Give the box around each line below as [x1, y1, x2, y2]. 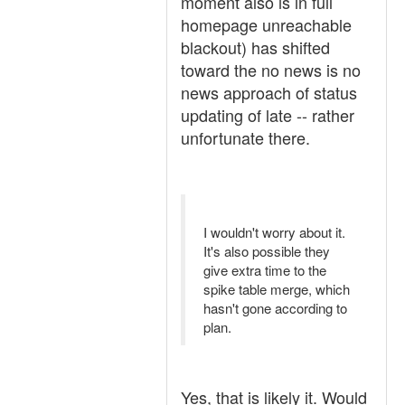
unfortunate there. [181, 126, 310, 149]
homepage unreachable [181, 13, 352, 36]
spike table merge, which [203, 279, 350, 298]
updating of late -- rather [181, 103, 354, 127]
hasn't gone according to [203, 298, 347, 317]
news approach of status [181, 80, 357, 104]
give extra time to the [203, 260, 326, 279]
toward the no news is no [181, 58, 361, 81]
